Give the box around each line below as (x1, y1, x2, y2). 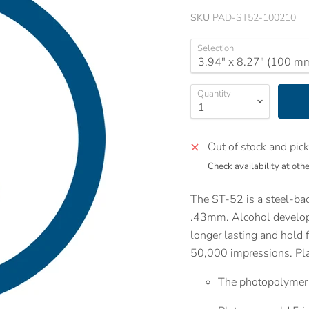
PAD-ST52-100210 (212, 10, 296, 24)
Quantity (197, 87, 231, 100)
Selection (197, 41, 234, 54)
